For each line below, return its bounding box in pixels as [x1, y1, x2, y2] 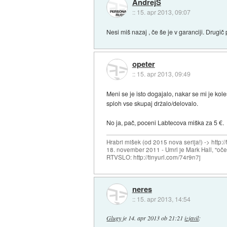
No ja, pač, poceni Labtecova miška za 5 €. [106, 118, 224, 127]
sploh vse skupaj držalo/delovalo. [106, 99, 199, 108]
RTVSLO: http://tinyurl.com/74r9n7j [106, 153, 201, 162]
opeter [132, 58, 155, 70]
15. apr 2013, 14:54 [136, 194, 191, 203]
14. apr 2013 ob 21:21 [128, 214, 183, 222]
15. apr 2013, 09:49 [136, 69, 191, 79]
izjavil [184, 214, 199, 222]
